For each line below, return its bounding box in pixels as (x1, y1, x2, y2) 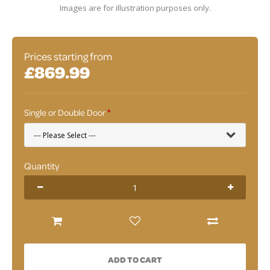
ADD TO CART (108, 254, 162, 265)
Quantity (24, 159, 59, 172)
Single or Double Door (24, 106, 105, 119)
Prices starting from (24, 49, 112, 64)
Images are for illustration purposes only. (59, 2, 211, 13)
